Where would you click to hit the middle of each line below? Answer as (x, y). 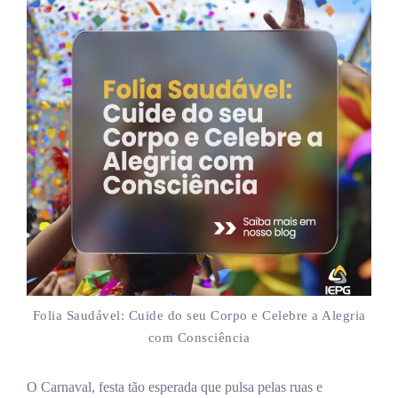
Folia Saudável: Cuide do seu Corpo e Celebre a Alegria (199, 316)
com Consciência (199, 338)
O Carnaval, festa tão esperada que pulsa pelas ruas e (175, 387)
